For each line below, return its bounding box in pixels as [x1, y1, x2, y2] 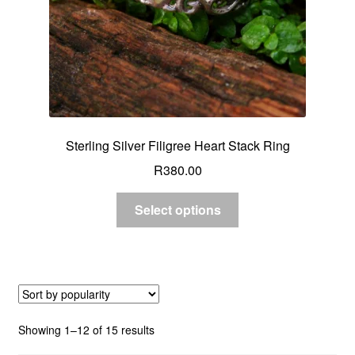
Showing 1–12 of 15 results [17, 322, 155, 338]
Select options [134, 200, 221, 219]
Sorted [153, 321, 187, 338]
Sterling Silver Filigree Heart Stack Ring [65, 136, 290, 155]
